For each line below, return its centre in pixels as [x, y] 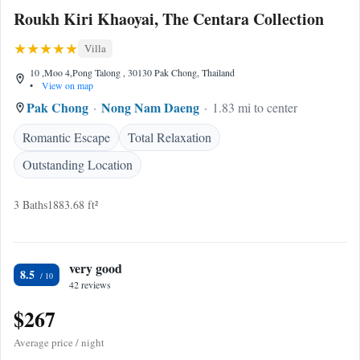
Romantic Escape [66, 137]
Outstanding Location [78, 164]
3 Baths [31, 205]
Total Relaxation [170, 137]
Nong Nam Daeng [150, 107]
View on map [66, 85]
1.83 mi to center [255, 107]
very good [96, 268]
